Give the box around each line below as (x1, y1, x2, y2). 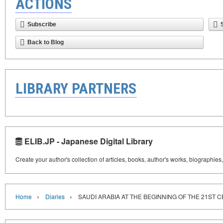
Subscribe (27, 21, 56, 28)
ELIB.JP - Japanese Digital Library (22, 135, 153, 147)
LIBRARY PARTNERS (15, 80, 136, 97)
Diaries (45, 192, 65, 201)
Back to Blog (27, 39, 64, 46)
